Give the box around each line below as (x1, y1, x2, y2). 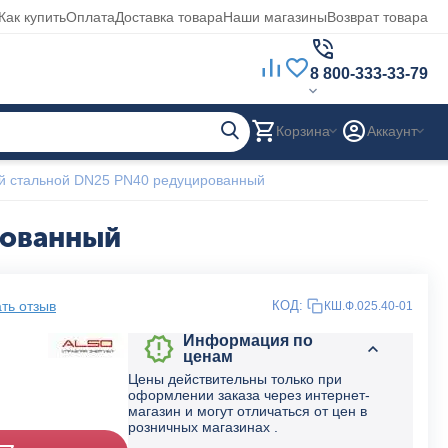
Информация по (182, 332, 313, 349)
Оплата (66, 8, 115, 25)
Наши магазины (223, 8, 327, 25)
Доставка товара (115, 8, 223, 25)
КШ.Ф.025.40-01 (324, 299, 413, 313)
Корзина (276, 122, 330, 139)
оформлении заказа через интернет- (128, 387, 370, 403)
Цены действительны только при (128, 371, 342, 387)
